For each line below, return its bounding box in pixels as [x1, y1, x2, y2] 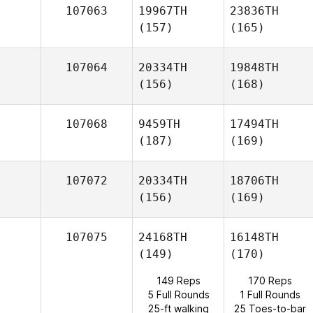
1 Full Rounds [239, 289, 300, 300]
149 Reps [156, 275, 201, 286]
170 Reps [247, 275, 292, 286]
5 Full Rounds [147, 289, 210, 300]
